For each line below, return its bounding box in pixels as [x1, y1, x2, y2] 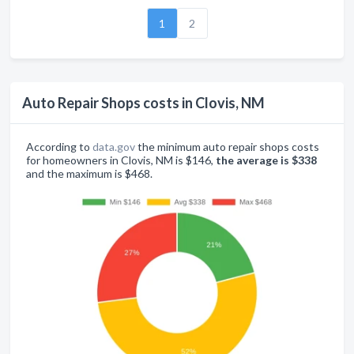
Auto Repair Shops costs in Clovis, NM [22, 94, 265, 111]
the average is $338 [216, 153, 317, 167]
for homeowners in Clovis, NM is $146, [26, 153, 216, 167]
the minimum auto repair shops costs [135, 140, 319, 153]
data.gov [92, 140, 135, 153]
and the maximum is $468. [26, 167, 153, 180]
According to [26, 140, 92, 153]
